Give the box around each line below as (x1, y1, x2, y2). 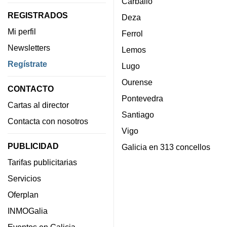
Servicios (8, 173, 41, 183)
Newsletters (8, 43, 50, 52)
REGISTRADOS (8, 10, 68, 20)
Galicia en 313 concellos (122, 142, 210, 152)
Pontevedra (122, 94, 163, 103)
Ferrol (122, 29, 143, 39)
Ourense (122, 78, 153, 87)
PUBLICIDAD (8, 141, 59, 150)
